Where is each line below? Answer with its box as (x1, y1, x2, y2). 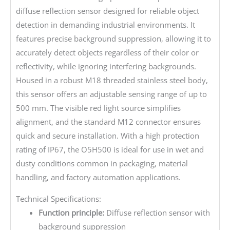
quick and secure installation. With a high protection (16, 130, 199, 141)
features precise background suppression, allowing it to (16, 33, 211, 44)
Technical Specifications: (16, 193, 101, 204)
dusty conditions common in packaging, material (16, 158, 188, 168)
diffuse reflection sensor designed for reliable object (16, 6, 199, 16)
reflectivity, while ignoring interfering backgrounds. (16, 61, 196, 71)
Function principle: (38, 207, 104, 218)
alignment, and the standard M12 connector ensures (16, 117, 201, 127)
